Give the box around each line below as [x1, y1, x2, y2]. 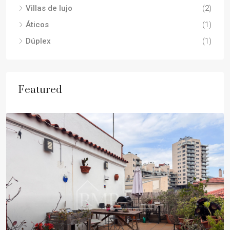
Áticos [26, 20, 49, 29]
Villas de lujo [26, 4, 72, 13]
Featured [18, 84, 62, 97]
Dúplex [26, 36, 51, 46]
